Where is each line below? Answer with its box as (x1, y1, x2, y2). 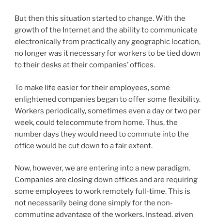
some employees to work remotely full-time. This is (15, 187, 190, 196)
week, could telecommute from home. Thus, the (15, 118, 178, 127)
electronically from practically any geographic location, (15, 37, 201, 46)
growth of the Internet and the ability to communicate (15, 26, 198, 35)
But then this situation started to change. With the (15, 14, 186, 23)
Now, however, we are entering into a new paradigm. (15, 164, 190, 173)
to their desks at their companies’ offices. (15, 61, 155, 70)
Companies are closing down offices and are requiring (15, 175, 198, 185)
